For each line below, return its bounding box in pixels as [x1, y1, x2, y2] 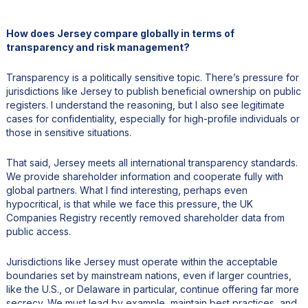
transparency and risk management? [5, 41, 190, 53]
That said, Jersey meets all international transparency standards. [5, 156, 298, 168]
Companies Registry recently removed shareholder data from [5, 211, 285, 223]
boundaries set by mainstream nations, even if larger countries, [5, 269, 291, 281]
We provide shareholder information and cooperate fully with [5, 170, 283, 182]
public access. [5, 225, 71, 237]
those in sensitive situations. [5, 126, 131, 138]
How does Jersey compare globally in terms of [5, 27, 234, 39]
